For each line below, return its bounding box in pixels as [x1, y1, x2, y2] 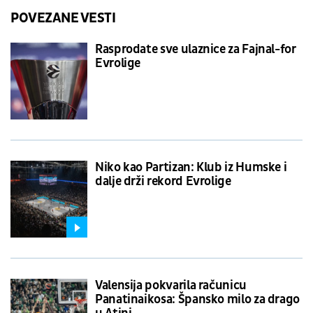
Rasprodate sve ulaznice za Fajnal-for [95, 41, 296, 57]
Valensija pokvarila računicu [95, 277, 247, 293]
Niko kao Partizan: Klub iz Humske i [95, 159, 287, 175]
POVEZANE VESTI [10, 9, 116, 27]
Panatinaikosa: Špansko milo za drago [95, 291, 300, 307]
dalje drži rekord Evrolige [95, 173, 231, 189]
